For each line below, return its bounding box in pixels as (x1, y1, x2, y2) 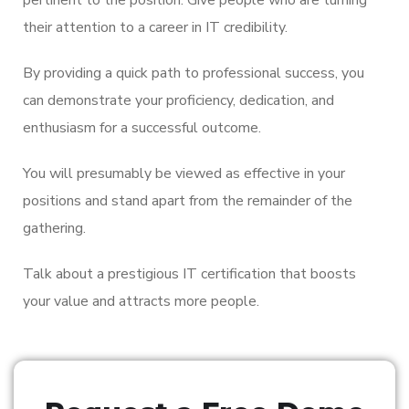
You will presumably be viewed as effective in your (23, 163, 345, 184)
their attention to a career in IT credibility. (23, 16, 288, 37)
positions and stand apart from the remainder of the (23, 190, 352, 211)
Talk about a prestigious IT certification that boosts (23, 263, 356, 284)
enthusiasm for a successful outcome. (23, 117, 261, 138)
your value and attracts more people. (23, 290, 259, 311)
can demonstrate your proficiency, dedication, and (23, 89, 334, 110)
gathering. (23, 217, 86, 238)
